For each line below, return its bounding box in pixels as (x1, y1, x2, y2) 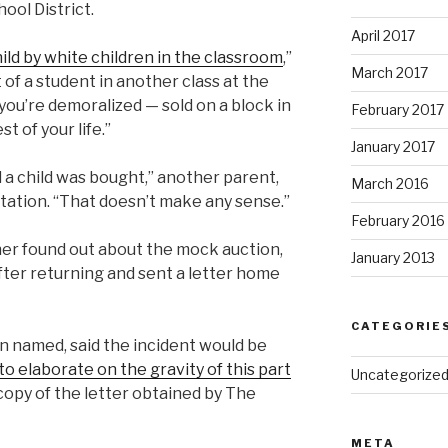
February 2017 (350, 101, 444, 119)
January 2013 (350, 249, 435, 267)
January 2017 (350, 138, 435, 156)
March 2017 (350, 64, 428, 82)
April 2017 (350, 27, 415, 45)
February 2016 (350, 212, 445, 230)
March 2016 (350, 175, 429, 193)
